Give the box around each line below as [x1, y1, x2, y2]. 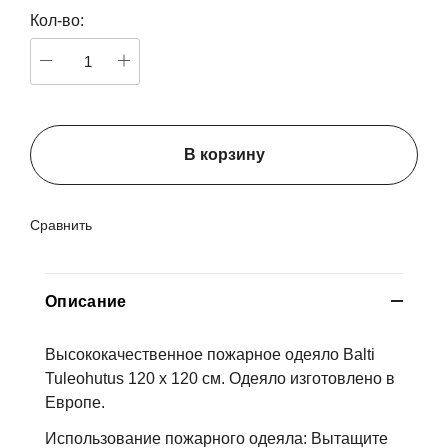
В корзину [183, 146, 265, 163]
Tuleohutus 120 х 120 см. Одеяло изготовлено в [45, 370, 395, 387]
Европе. [45, 394, 105, 411]
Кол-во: [30, 12, 84, 29]
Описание [45, 293, 127, 310]
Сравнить [30, 217, 92, 233]
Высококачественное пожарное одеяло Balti [45, 346, 375, 363]
